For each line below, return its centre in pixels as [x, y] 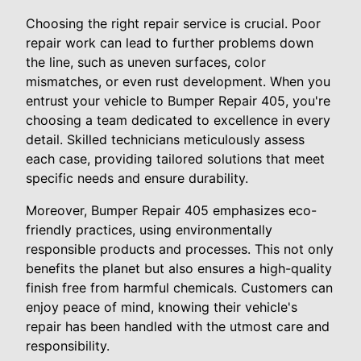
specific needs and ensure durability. [137, 178]
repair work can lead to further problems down [170, 42]
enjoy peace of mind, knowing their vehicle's [162, 307]
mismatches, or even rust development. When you [178, 81]
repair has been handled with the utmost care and [178, 326]
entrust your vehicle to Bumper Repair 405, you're [178, 100]
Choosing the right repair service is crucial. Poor [173, 23]
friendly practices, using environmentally [149, 229]
